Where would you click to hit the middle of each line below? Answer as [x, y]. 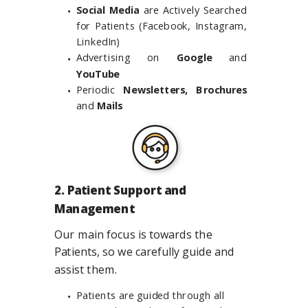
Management [95, 208]
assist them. [86, 269]
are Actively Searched [193, 10]
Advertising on [126, 58]
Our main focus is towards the [133, 234]
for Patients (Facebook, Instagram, [162, 25]
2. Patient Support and [120, 190]
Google [194, 58]
